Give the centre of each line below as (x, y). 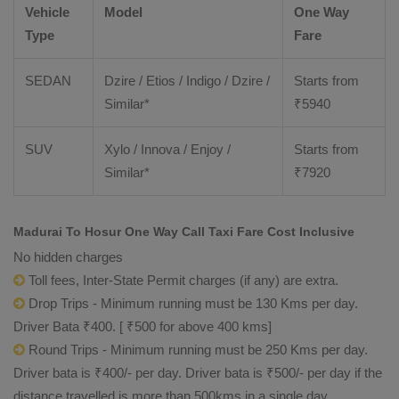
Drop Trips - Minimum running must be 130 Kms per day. (191, 303)
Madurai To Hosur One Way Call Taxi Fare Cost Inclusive (184, 232)
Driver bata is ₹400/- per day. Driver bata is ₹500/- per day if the (198, 373)
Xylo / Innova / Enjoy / (167, 149)
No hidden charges (68, 257)
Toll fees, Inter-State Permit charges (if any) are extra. (182, 280)
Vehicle (47, 12)
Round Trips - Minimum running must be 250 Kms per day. (196, 350)
